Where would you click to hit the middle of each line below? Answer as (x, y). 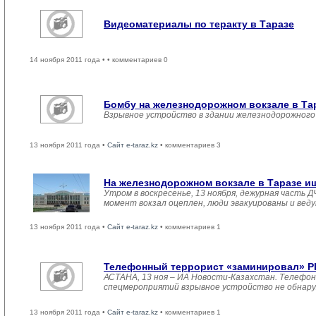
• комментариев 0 (138, 60)
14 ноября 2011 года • (68, 60)
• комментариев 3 (189, 145)
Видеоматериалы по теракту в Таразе (199, 24)
